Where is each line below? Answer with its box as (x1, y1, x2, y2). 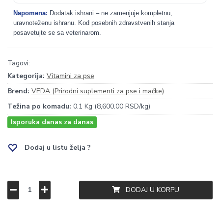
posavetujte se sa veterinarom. (13, 29, 101, 36)
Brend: (7, 86, 29, 96)
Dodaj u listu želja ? (25, 143, 91, 152)
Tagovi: (7, 58, 30, 68)
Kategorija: (7, 71, 45, 81)
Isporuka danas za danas (11, 117, 93, 127)
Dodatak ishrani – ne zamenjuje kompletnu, (48, 9, 172, 17)
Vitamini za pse (47, 71, 94, 81)
